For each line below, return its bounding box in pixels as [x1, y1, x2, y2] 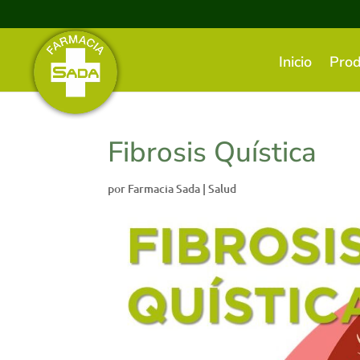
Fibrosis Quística [108, 133, 317, 171]
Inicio [279, 52, 312, 72]
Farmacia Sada [128, 181, 201, 196]
